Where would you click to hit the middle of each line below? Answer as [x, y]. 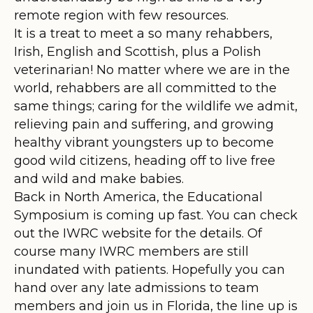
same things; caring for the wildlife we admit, [156, 106]
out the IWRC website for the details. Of [138, 233]
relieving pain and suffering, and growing [144, 124]
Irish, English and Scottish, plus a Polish [138, 51]
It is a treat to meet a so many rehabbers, [143, 33]
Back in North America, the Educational [138, 197]
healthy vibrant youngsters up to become [144, 142]
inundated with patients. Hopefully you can [150, 269]
